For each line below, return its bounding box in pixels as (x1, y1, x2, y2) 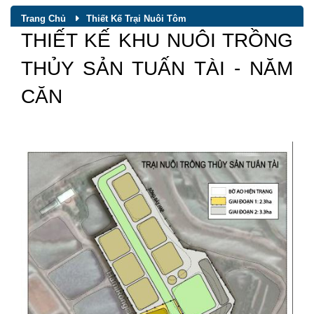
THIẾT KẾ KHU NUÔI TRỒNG (21, 29, 293, 51)
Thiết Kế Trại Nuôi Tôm (86, 13, 186, 24)
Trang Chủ (21, 13, 66, 24)
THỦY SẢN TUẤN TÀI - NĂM (21, 57, 293, 79)
